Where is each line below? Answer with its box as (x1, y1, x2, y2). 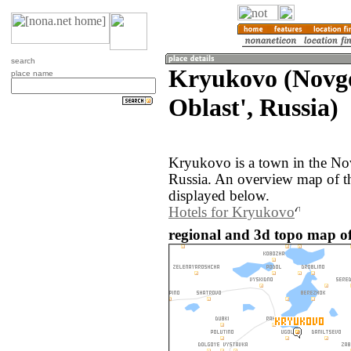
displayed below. (168, 188, 270, 204)
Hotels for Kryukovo (168, 204, 295, 221)
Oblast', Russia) (168, 93, 338, 121)
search (11, 56, 35, 65)
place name (11, 69, 53, 78)
